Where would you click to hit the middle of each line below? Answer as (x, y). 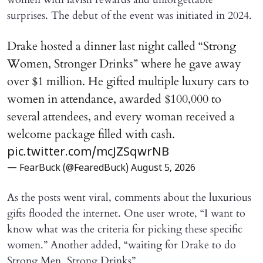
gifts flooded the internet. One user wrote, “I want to (126, 213)
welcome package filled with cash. (91, 134)
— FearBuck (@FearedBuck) (69, 168)
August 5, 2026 (163, 168)
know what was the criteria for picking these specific (125, 229)
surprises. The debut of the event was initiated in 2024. (131, 15)
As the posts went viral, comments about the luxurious (129, 197)
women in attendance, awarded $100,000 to (114, 99)
